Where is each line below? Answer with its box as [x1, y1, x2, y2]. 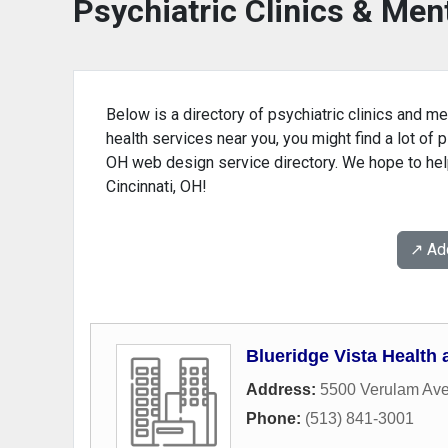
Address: [246, 381, 320, 398]
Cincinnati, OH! [106, 177, 207, 196]
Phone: [246, 410, 305, 427]
